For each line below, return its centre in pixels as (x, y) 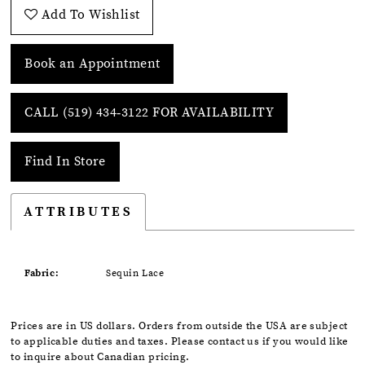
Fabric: (42, 273)
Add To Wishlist (91, 15)
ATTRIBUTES (79, 212)
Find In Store (65, 162)
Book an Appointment (92, 64)
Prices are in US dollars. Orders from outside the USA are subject (179, 326)
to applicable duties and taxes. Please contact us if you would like (180, 342)
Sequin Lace (135, 273)
